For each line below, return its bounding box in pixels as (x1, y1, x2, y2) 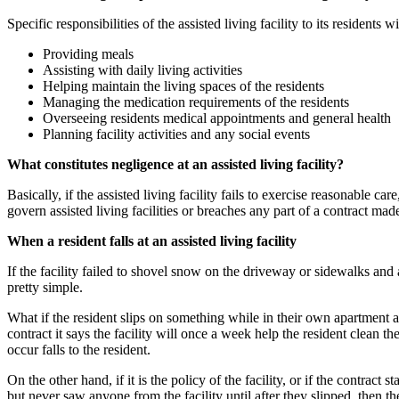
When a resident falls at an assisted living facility (7, 232, 297, 248)
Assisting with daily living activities (43, 61, 242, 77)
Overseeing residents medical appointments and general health (43, 110, 391, 126)
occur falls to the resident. (7, 341, 151, 357)
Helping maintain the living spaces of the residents (43, 77, 324, 94)
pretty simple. (7, 279, 83, 295)
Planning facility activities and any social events (43, 126, 310, 142)
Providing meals (43, 45, 134, 61)
